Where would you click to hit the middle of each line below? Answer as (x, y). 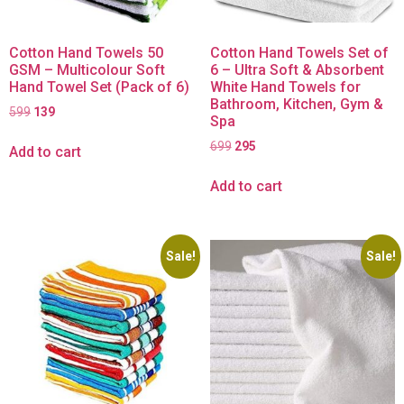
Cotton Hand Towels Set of (299, 52)
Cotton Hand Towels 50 (86, 52)
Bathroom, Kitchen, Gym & (296, 104)
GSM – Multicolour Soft (87, 69)
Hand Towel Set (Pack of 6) (99, 87)
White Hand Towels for (285, 87)
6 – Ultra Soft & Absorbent (297, 69)
